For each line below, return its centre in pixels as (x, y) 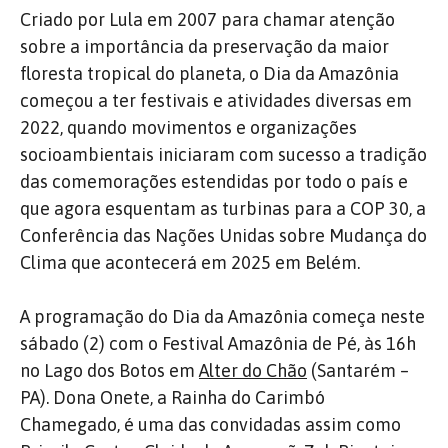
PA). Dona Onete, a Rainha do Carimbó (172, 397)
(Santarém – (358, 370)
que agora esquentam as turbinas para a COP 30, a (223, 208)
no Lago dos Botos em (109, 370)
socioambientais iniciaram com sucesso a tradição (223, 154)
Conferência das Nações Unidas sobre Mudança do (223, 235)
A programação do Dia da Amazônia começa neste (222, 316)
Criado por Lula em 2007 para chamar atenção (207, 19)
